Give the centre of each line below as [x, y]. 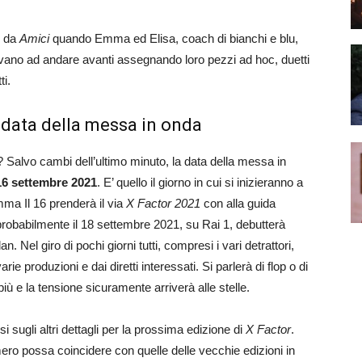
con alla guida [238, 203]
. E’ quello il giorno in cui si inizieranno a [200, 182]
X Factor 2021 [163, 203]
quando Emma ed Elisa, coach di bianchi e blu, [174, 38]
